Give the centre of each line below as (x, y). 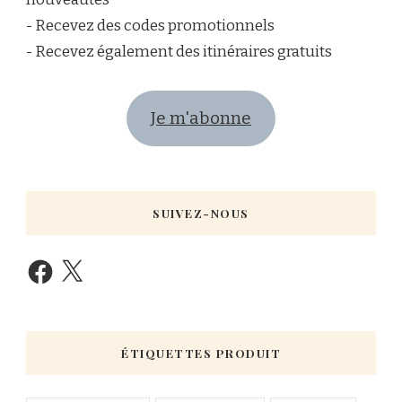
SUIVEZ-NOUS (201, 214)
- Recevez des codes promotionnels (150, 25)
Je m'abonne (201, 118)
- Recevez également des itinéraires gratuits (179, 51)
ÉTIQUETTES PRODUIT (201, 354)
